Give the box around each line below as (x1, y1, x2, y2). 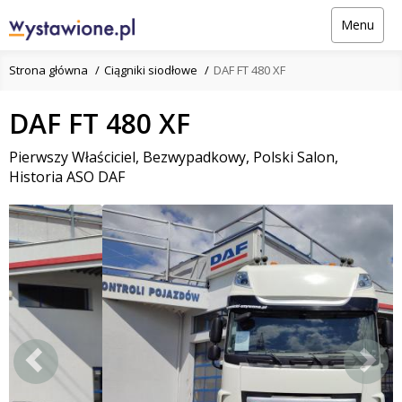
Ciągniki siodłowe (104, 62, 197, 79)
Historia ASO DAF (9, 166, 125, 187)
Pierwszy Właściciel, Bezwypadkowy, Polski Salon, (9, 146, 338, 167)
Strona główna (9, 62, 88, 79)
